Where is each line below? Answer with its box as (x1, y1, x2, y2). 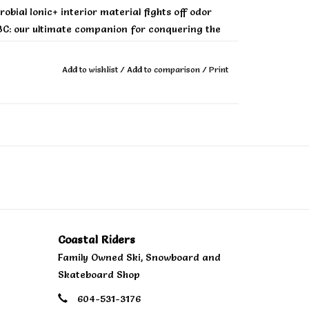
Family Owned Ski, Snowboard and (57, 251, 221, 263)
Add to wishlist (61, 64, 120, 74)
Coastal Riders (57, 232, 135, 246)
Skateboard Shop (57, 268, 140, 281)
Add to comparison (126, 64, 202, 74)
